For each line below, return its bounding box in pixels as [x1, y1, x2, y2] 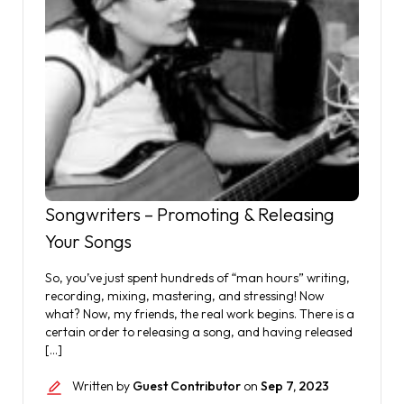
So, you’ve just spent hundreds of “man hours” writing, [45, 270, 350, 286]
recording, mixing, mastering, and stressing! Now [45, 288, 324, 304]
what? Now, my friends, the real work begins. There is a [45, 306, 354, 322]
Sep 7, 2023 [261, 378, 329, 394]
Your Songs [45, 230, 132, 252]
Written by [72, 378, 133, 394]
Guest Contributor [133, 378, 241, 394]
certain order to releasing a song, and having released [45, 324, 353, 340]
